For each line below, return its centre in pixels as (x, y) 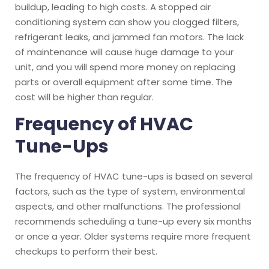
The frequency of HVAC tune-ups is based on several (134, 176)
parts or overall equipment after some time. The (124, 82)
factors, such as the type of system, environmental (130, 191)
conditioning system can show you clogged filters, (127, 22)
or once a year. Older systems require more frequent (133, 236)
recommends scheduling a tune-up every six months (133, 221)
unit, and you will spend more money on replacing (125, 67)
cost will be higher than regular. (84, 97)
